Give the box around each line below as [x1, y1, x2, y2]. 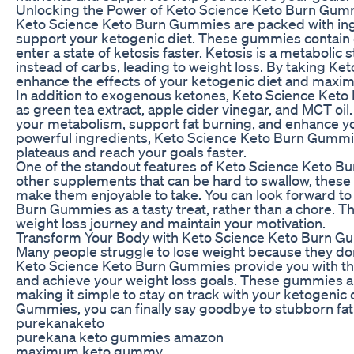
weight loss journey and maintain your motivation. [16, 213, 326, 232]
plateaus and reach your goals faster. [16, 142, 247, 160]
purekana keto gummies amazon [16, 327, 224, 345]
